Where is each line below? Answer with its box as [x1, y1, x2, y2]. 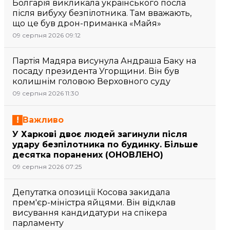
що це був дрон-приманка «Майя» [12, 18, 161, 28]
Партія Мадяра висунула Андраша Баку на [12, 56, 196, 66]
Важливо [23, 115, 64, 125]
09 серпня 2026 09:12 [12, 31, 81, 39]
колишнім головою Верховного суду [12, 76, 170, 86]
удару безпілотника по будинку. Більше [12, 140, 198, 149]
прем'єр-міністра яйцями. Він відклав [12, 198, 176, 207]
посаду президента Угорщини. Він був [12, 66, 179, 76]
